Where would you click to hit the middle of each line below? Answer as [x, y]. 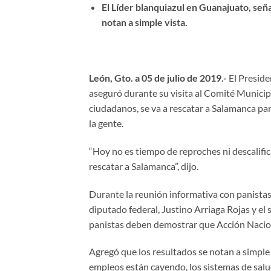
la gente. [106, 123]
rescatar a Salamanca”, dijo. [144, 166]
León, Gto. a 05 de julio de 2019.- [158, 77]
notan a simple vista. [144, 22]
